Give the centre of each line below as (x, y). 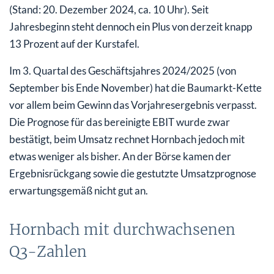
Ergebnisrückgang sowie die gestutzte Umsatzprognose (133, 174)
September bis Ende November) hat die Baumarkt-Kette (135, 88)
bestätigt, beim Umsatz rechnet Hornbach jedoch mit (127, 139)
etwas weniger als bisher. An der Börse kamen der (120, 157)
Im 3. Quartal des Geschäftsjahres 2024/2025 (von (123, 71)
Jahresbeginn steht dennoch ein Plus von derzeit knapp (131, 27)
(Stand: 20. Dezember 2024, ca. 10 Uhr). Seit (109, 10)
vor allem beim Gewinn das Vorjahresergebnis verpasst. (133, 105)
